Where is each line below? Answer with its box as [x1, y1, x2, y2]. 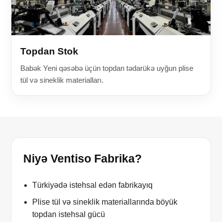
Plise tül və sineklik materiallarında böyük [32, 198, 178, 207]
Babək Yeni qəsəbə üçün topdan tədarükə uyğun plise [20, 64, 194, 73]
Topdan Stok [20, 46, 79, 57]
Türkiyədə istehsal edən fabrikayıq [32, 181, 153, 190]
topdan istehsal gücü [32, 210, 106, 219]
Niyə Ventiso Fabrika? [23, 152, 142, 166]
